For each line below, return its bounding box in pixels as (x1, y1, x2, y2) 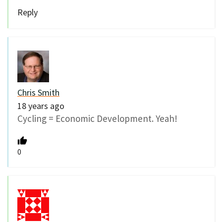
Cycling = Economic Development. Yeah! (17, 112, 177, 124)
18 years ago (17, 100, 64, 111)
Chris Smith (17, 86, 59, 98)
